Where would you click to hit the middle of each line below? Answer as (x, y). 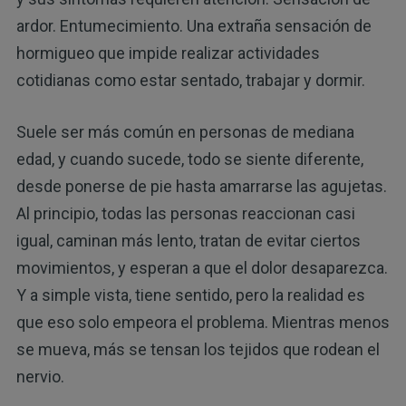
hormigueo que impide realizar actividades (168, 53)
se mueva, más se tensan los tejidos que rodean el (198, 349)
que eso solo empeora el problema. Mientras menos (203, 322)
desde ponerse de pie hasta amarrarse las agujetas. (201, 186)
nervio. (40, 376)
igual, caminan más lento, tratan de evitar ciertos (188, 240)
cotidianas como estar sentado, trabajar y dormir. (190, 80)
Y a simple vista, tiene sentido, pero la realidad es (190, 295)
